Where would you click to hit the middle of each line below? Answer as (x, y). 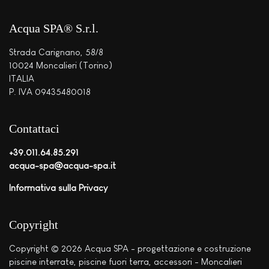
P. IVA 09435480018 (50, 92)
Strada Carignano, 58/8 (56, 52)
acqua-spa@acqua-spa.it (62, 166)
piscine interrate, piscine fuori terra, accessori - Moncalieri (125, 262)
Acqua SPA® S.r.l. (54, 29)
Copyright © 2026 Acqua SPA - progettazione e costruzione (130, 249)
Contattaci (34, 129)
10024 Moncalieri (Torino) (61, 65)
